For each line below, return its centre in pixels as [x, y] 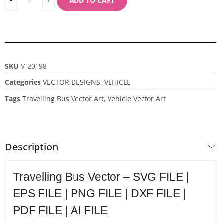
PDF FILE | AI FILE [60, 210]
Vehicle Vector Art [137, 98]
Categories [23, 82]
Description [32, 147]
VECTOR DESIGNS [72, 82]
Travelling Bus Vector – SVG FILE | [101, 177]
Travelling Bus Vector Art [63, 98]
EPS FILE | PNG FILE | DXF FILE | [99, 193]
